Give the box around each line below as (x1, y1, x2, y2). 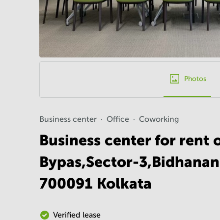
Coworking (139, 115, 179, 123)
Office (107, 115, 129, 123)
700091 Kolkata (39, 175, 152, 192)
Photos (184, 75, 206, 82)
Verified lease (53, 211, 101, 219)
